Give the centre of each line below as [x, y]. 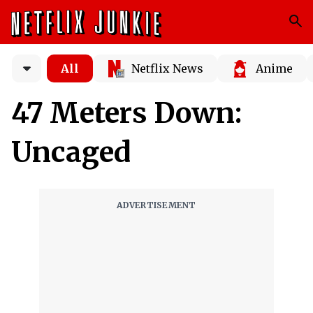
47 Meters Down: [126, 113]
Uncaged [71, 152]
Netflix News [167, 68]
